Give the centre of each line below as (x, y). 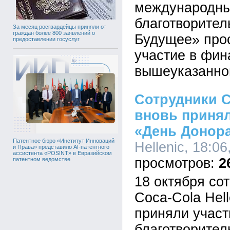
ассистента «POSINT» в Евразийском (62, 153)
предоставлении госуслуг (46, 39)
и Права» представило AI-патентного (61, 147)
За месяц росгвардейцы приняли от (60, 27)
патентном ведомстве (42, 159)
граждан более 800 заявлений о (54, 33)
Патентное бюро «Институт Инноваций (64, 141)
